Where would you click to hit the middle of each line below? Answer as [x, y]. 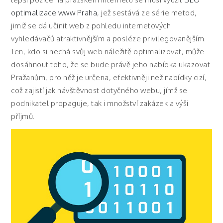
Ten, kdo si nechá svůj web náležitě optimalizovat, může [108, 52]
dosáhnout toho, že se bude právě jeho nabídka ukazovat [111, 64]
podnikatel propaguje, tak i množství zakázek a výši [100, 103]
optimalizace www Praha [54, 13]
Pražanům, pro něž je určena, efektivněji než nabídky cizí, [109, 77]
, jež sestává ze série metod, [147, 13]
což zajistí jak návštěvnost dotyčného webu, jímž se [99, 90]
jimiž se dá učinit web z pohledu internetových [91, 26]
